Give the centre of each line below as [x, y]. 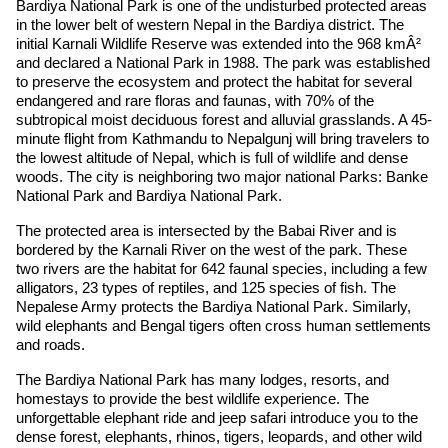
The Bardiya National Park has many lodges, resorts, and [202, 379]
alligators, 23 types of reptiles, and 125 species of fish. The [206, 287]
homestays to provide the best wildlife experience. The [192, 398]
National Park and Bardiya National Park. [153, 195]
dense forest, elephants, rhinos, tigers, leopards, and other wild [219, 436]
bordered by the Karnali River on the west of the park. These [211, 249]
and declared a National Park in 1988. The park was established [223, 62]
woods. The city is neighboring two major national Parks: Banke [222, 176]
